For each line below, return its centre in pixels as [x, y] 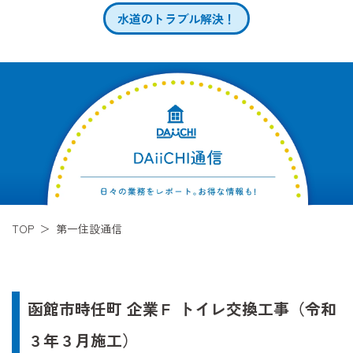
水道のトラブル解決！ [176, 19]
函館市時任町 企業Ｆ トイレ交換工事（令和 [182, 309]
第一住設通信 [89, 229]
